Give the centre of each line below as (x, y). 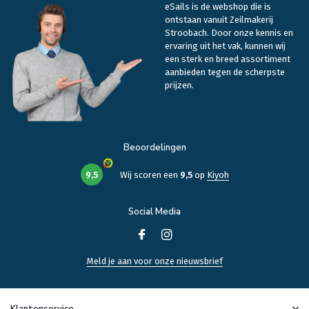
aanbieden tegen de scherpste (225, 72)
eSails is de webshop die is (218, 7)
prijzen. (179, 86)
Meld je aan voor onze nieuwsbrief (154, 261)
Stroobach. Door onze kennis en (229, 33)
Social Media (154, 212)
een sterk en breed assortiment (228, 59)
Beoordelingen (154, 148)
